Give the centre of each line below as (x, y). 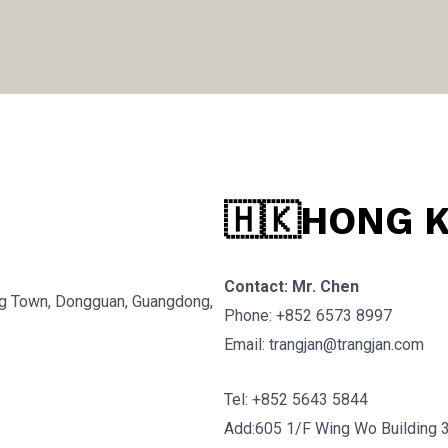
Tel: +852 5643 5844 (296, 399)
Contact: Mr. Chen (291, 287)
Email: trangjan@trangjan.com (324, 345)
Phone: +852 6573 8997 (308, 316)
